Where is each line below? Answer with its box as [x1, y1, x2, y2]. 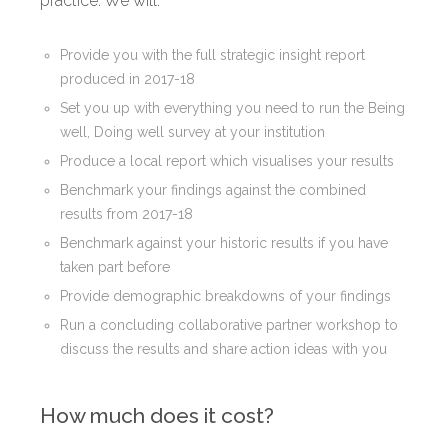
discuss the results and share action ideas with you [60, 341, 387, 358]
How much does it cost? [40, 403, 274, 429]
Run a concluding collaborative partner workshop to [60, 317, 398, 334]
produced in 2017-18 [60, 71, 195, 88]
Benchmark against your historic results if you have [60, 235, 388, 252]
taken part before [60, 259, 170, 276]
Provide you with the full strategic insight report [60, 47, 365, 64]
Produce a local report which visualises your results [60, 153, 394, 170]
